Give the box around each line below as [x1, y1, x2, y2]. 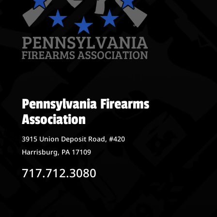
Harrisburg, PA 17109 [21, 147, 91, 157]
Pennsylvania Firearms [21, 95, 149, 113]
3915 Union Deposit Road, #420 [21, 134, 125, 144]
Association [21, 111, 86, 129]
